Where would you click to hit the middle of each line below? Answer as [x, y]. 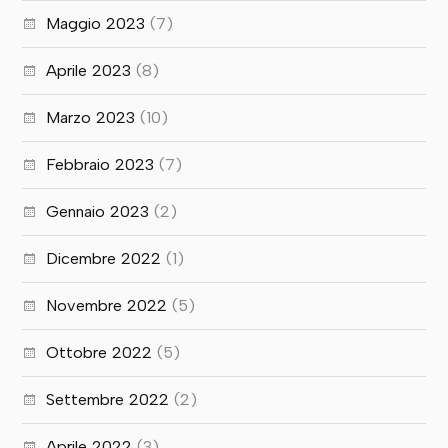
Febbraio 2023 [100, 164]
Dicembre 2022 [104, 258]
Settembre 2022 [108, 399]
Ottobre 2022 [99, 352]
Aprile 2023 [89, 70]
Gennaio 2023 [98, 211]
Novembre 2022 [107, 305]
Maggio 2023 [96, 23]
